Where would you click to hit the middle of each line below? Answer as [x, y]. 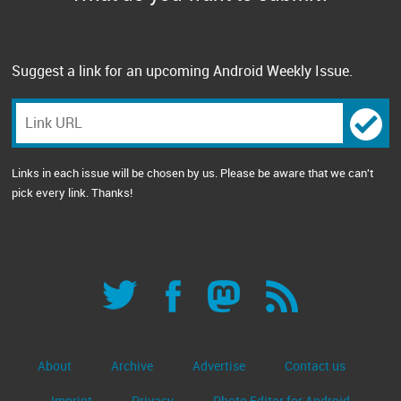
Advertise [218, 366]
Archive [132, 366]
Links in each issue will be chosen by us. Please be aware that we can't [193, 173]
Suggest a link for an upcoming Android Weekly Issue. [183, 71]
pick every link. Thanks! [73, 192]
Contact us [315, 366]
